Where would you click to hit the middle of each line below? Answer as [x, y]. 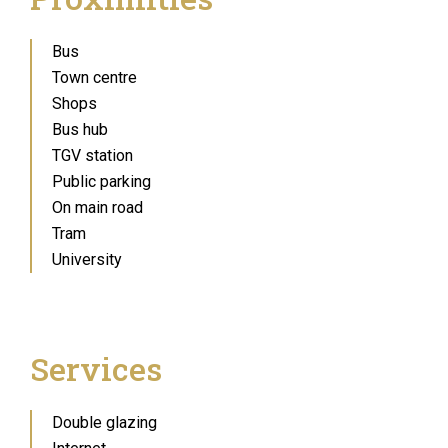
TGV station [92, 155]
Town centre [94, 77]
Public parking [101, 181]
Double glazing [104, 422]
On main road [97, 207]
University [87, 259]
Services [96, 368]
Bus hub [80, 129]
